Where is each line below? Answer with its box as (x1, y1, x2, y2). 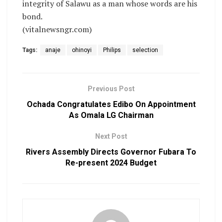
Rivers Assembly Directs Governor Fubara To (26, 147, 196, 157)
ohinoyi (72, 47, 92, 54)
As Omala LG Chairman (68, 111, 154, 120)
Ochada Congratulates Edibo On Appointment (26, 100, 196, 110)
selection (132, 47, 158, 54)
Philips (103, 47, 121, 54)
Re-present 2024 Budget (65, 158, 157, 168)
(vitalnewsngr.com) (22, 24, 92, 35)
